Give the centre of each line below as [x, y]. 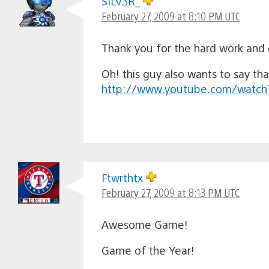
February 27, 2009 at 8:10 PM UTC [171, 16]
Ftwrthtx [123, 178]
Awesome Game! [144, 225]
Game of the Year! [148, 250]
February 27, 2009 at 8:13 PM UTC [170, 193]
